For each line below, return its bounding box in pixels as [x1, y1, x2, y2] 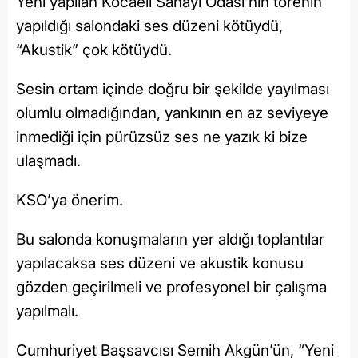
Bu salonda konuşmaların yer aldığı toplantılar [16, 229, 324, 249]
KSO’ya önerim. [16, 190, 131, 209]
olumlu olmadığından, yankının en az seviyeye [16, 103, 328, 122]
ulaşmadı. [16, 151, 89, 170]
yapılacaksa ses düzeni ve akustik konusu [16, 253, 304, 272]
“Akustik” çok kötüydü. [16, 40, 176, 59]
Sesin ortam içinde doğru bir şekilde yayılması [16, 79, 329, 98]
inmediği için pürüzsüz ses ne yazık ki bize [16, 127, 308, 146]
